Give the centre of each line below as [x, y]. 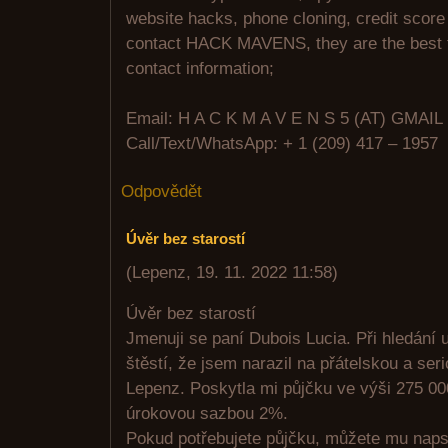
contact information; [200, 68]
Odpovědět [161, 191]
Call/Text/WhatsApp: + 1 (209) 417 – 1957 [282, 143]
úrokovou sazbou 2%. [207, 413]
